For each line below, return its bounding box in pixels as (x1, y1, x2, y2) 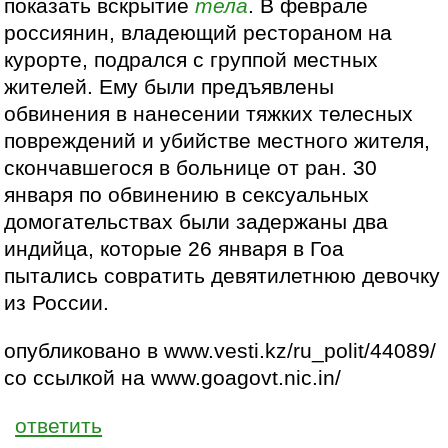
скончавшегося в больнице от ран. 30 (4, 155, 378, 180)
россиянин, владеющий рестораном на (4, 20, 393, 45)
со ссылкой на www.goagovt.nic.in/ (4, 365, 342, 390)
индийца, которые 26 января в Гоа (4, 236, 345, 261)
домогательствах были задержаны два (4, 209, 389, 234)
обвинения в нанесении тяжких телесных (4, 101, 414, 126)
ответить (15, 414, 103, 439)
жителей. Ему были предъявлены (4, 74, 335, 99)
